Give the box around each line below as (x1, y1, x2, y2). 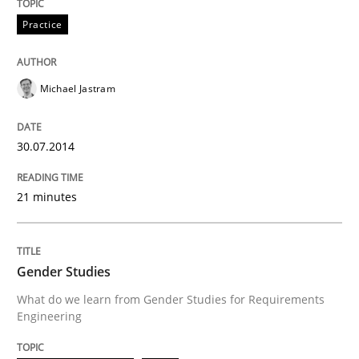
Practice (22, 17, 63, 31)
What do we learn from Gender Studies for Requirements (17, 291, 325, 307)
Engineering (17, 308, 82, 324)
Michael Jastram (39, 81, 115, 95)
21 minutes (17, 188, 77, 204)
